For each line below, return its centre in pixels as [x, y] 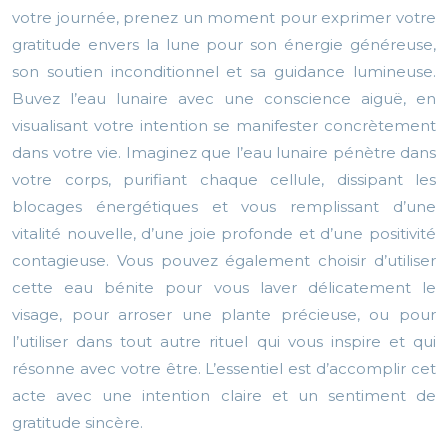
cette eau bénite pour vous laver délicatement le [224, 288]
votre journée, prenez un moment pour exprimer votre [224, 18]
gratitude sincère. [77, 423]
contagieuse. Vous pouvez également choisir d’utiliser [224, 261]
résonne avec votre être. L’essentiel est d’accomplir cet [224, 369]
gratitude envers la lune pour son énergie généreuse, [224, 45]
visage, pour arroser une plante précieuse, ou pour [224, 315]
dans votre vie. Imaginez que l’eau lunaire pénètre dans [224, 153]
